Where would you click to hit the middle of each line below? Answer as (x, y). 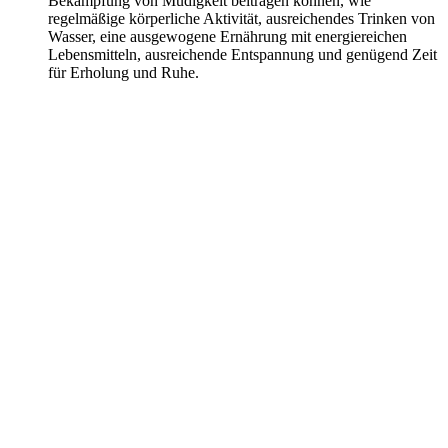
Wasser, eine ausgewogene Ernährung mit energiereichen (227, 36)
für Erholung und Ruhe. (123, 72)
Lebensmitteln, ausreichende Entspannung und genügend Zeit (242, 54)
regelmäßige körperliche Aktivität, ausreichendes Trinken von (241, 18)
